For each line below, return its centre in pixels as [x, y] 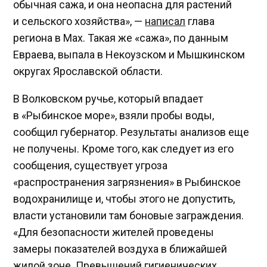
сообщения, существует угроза [91, 165]
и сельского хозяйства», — [79, 21]
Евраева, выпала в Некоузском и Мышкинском [129, 54]
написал [165, 21]
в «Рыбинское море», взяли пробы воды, [114, 115]
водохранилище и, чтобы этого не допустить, [124, 198]
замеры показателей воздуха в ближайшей [120, 249]
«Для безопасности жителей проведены [114, 232]
